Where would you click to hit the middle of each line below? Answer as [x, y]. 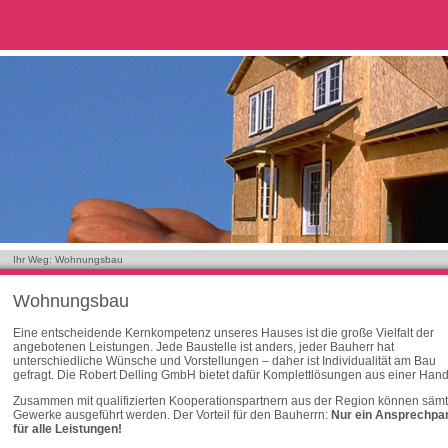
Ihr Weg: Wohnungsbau [68, 259]
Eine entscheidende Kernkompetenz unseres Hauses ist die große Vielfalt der [223, 333]
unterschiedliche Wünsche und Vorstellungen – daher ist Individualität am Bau [224, 361]
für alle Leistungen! [67, 429]
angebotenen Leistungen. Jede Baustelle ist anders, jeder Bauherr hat [203, 347]
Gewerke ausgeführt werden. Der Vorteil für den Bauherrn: [172, 415]
